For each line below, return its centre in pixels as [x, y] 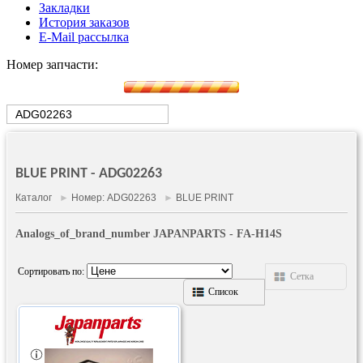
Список [223, 291]
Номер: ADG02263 [114, 198]
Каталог [34, 198]
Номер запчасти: [52, 64]
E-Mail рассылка [84, 37]
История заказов [84, 22]
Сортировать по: [52, 271]
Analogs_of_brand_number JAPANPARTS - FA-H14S [149, 234]
